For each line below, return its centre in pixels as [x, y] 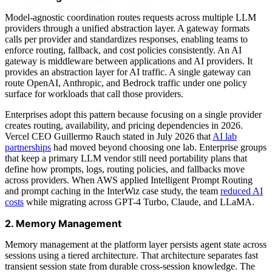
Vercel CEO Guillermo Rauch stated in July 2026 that [109, 136]
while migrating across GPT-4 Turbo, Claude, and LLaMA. [139, 202]
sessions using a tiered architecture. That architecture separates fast [131, 255]
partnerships [28, 147]
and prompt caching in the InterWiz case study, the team [113, 191]
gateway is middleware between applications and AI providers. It [129, 61]
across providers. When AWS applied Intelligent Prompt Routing [129, 180]
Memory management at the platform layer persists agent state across [136, 244]
